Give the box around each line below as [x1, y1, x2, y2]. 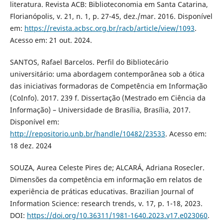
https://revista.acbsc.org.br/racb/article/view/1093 [24, 23, 195, 33]
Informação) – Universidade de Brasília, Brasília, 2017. [9, 105, 191, 115]
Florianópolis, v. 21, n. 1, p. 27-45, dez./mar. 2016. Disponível [9, 11, 213, 21]
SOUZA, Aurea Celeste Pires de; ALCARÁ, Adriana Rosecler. [9, 163, 205, 173]
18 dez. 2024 [9, 141, 52, 151]
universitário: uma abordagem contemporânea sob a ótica [9, 69, 205, 79]
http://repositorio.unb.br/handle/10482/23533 [9, 129, 165, 139]
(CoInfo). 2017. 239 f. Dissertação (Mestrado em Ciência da [9, 93, 206, 103]
